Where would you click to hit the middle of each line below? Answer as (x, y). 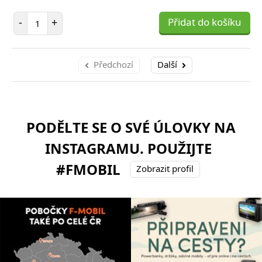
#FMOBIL (88, 169)
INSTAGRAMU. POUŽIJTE (128, 148)
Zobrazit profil (165, 168)
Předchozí (113, 64)
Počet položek (63, 17)
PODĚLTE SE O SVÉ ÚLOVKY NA (131, 127)
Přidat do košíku (205, 22)
